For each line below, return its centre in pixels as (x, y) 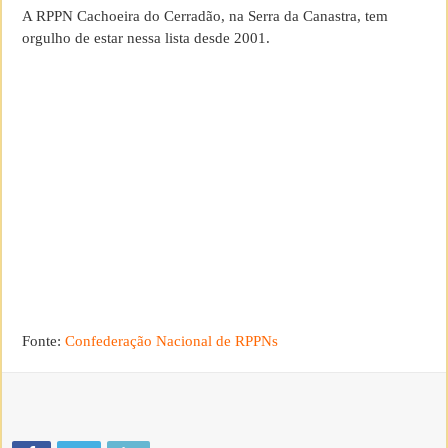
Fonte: (44, 341)
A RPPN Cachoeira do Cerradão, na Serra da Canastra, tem (205, 16)
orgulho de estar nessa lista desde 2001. (146, 38)
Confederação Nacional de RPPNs (172, 341)
